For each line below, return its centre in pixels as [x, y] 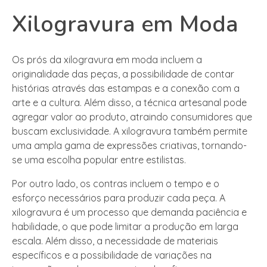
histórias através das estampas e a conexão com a [126, 89]
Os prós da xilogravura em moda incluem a [107, 60]
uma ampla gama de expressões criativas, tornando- [129, 146]
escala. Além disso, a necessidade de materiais [115, 241]
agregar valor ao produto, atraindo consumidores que [132, 117]
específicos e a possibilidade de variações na [112, 255]
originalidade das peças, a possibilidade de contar [123, 74]
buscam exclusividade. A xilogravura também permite [130, 131]
